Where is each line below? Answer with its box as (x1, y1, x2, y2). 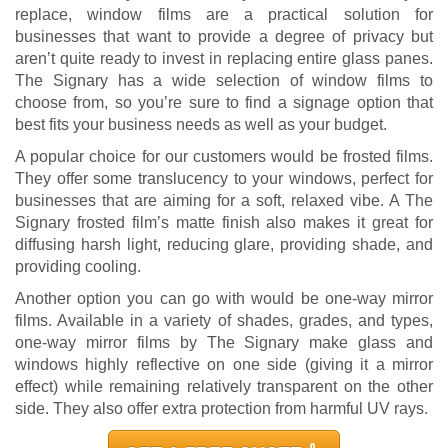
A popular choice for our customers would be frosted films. (15, 147, 433, 165)
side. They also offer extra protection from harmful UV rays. (15, 399, 428, 417)
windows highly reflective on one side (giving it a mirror (15, 355, 433, 373)
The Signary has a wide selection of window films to (15, 71, 433, 89)
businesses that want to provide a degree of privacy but (15, 27, 433, 45)
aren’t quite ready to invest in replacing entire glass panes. (15, 49, 433, 67)
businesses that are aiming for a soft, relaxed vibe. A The (15, 191, 433, 209)
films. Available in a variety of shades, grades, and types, (15, 311, 433, 329)
